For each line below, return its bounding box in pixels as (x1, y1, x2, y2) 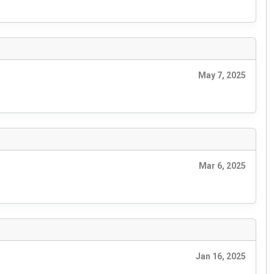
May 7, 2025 (198, 70, 246, 81)
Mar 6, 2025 (199, 161, 246, 171)
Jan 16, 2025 (196, 251, 246, 262)
